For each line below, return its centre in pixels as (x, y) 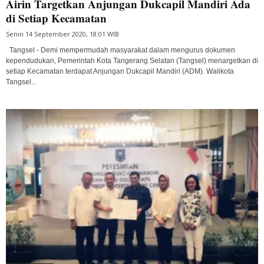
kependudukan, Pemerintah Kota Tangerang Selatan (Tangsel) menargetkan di (132, 61)
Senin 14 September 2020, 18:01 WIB (62, 34)
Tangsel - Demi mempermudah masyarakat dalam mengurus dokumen (121, 50)
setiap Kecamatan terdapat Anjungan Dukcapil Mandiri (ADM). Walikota (120, 72)
